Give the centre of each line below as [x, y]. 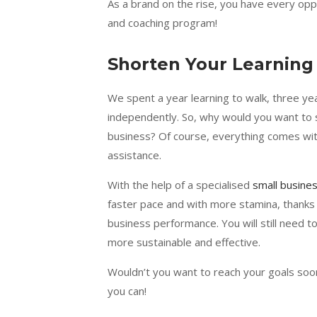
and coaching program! [164, 23]
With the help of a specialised [180, 185]
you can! [128, 291]
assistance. [136, 155]
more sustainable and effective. [185, 242]
